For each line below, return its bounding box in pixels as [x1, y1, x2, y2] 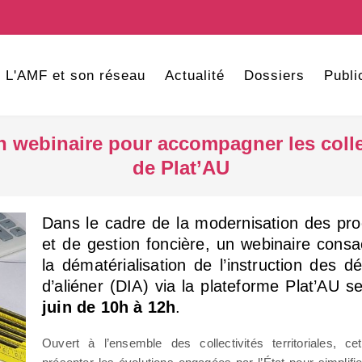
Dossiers [243, 68, 305, 83]
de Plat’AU [133, 157, 229, 179]
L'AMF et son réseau [5, 68, 145, 83]
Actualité [164, 68, 225, 83]
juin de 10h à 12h [42, 298, 176, 316]
